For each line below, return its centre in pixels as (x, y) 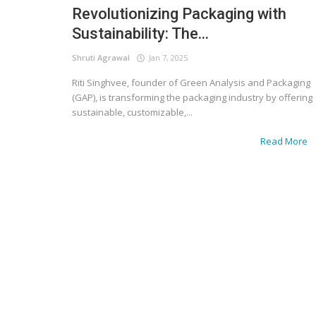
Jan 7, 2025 (166, 57)
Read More (285, 141)
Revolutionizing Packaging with (179, 13)
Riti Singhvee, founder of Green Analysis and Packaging (191, 82)
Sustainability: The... (140, 33)
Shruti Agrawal (101, 57)
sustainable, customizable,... (132, 112)
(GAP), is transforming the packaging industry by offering (192, 97)
